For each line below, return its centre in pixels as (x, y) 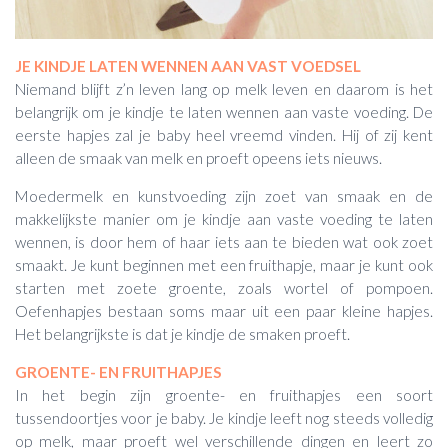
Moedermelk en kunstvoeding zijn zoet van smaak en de (224, 195)
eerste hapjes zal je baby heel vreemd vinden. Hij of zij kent (224, 134)
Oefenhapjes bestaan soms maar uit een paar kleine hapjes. (224, 310)
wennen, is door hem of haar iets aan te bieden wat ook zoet (224, 241)
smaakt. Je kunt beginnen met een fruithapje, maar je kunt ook (224, 264)
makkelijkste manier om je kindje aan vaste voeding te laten (224, 218)
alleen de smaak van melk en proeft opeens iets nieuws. (198, 157)
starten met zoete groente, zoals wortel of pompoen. (224, 287)
